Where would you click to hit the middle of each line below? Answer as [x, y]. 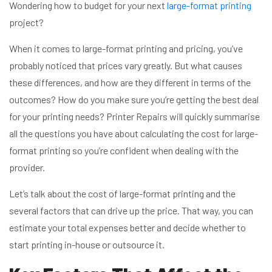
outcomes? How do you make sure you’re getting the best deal [134, 99]
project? [27, 22]
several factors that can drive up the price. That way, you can [131, 210]
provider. [27, 167]
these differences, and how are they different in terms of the [130, 82]
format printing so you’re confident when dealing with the [124, 150]
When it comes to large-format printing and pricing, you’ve [126, 48]
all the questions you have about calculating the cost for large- [134, 133]
